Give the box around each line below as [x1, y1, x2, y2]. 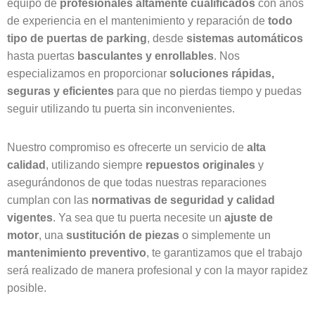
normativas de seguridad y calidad [91, 194, 275, 207]
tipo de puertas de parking [7, 32, 147, 45]
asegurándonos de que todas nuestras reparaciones [7, 176, 266, 189]
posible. [7, 282, 46, 295]
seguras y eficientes [7, 85, 114, 98]
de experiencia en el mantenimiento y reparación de [7, 15, 268, 27]
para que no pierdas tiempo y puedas [114, 85, 302, 98]
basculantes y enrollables [77, 50, 214, 63]
